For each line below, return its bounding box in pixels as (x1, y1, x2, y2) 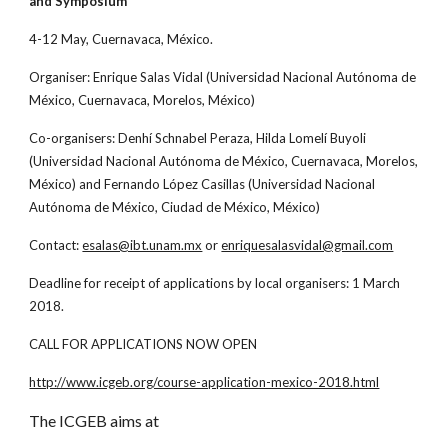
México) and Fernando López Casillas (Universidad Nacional (29, 176, 376, 192)
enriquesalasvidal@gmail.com (221, 237, 394, 253)
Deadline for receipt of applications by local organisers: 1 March (29, 275, 401, 291)
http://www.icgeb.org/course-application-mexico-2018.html (29, 374, 380, 390)
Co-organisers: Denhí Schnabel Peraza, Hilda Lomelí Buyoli (29, 130, 367, 146)
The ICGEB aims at (29, 411, 163, 430)
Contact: (29, 237, 83, 253)
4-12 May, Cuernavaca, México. (29, 31, 214, 47)
